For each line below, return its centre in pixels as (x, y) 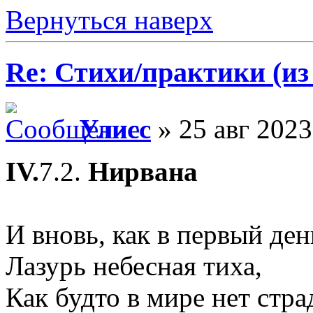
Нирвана (143, 171)
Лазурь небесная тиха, (134, 265)
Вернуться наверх (109, 20)
